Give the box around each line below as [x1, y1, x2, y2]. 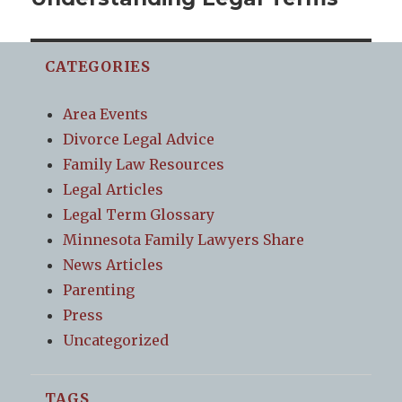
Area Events [63, 104, 149, 123]
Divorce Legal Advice [63, 129, 215, 148]
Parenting [63, 280, 135, 299]
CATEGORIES [45, 57, 151, 75]
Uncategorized [63, 330, 170, 349]
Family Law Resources [63, 154, 225, 173]
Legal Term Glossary [63, 205, 215, 223]
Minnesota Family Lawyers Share [63, 230, 305, 249]
